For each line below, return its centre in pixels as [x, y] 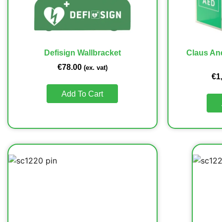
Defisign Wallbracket [82, 53]
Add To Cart [83, 94]
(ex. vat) [95, 67]
